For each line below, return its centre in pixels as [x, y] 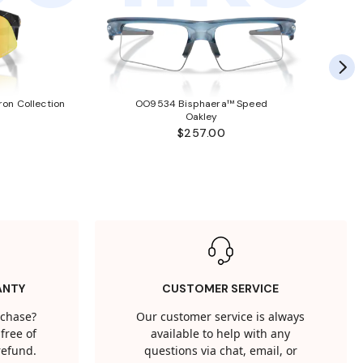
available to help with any [221, 334]
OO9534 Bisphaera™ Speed [201, 104]
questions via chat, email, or [220, 351]
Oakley [201, 117]
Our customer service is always [221, 317]
